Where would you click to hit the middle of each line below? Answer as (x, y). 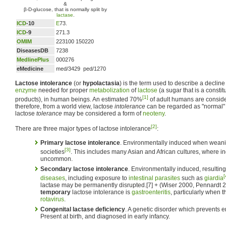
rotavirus (52, 199)
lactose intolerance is (101, 192)
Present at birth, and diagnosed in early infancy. (105, 216)
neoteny (154, 114)
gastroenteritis (151, 192)
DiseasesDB (33, 50)
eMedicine (30, 69)
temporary (55, 192)
